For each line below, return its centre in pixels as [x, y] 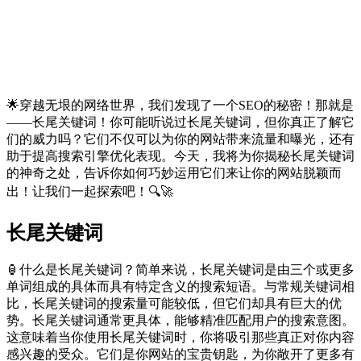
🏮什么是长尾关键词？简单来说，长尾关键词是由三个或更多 [180, 269]
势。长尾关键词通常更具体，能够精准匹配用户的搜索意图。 [180, 320]
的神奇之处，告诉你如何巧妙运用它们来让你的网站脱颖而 [174, 172]
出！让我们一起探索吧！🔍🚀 [90, 191]
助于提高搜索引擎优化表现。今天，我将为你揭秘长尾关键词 [180, 156]
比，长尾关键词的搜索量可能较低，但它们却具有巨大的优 [174, 303]
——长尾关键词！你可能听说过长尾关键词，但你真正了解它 [180, 122]
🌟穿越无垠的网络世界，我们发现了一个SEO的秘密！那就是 [180, 105]
